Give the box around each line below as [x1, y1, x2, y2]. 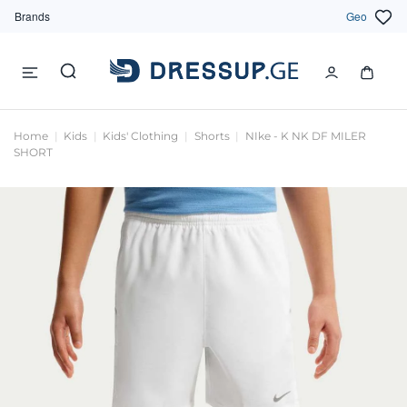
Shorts [194, 129, 230, 144]
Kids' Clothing [103, 129, 179, 144]
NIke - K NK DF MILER [244, 129, 366, 144]
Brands [15, 7, 50, 24]
